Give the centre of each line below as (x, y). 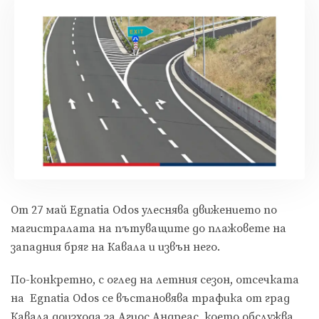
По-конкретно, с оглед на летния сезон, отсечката (155, 280)
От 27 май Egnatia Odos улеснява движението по (144, 210)
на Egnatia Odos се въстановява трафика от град (150, 299)
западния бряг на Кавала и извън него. (115, 247)
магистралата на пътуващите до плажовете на (148, 229)
